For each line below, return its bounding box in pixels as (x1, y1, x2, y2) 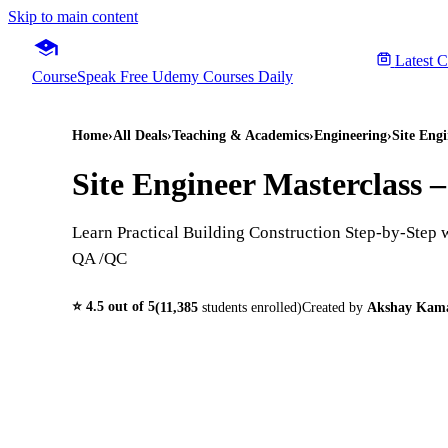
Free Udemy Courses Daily (120, 68, 293, 85)
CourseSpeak (32, 68, 116, 85)
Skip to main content (8, 8, 138, 25)
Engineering (314, 128, 387, 143)
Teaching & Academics (172, 128, 309, 143)
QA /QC (72, 249, 127, 269)
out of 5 (104, 299, 155, 315)
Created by (302, 300, 363, 316)
